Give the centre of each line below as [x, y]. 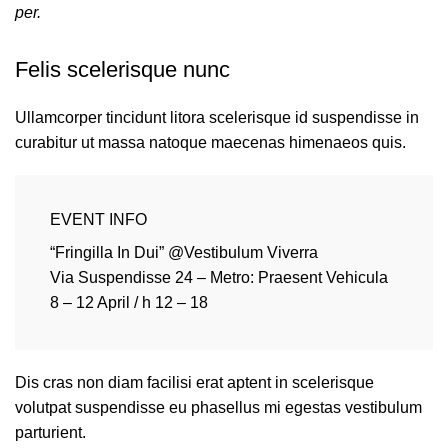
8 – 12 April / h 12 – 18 [129, 302]
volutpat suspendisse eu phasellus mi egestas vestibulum [218, 407]
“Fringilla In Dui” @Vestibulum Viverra [184, 252]
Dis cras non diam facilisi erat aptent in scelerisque [194, 382]
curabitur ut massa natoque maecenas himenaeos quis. [210, 142]
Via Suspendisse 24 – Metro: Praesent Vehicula [219, 277]
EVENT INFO [98, 219]
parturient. [50, 432]
